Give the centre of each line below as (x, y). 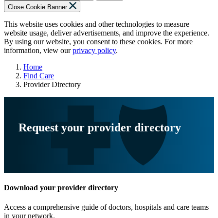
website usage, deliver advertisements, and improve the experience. (107, 33)
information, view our (38, 51)
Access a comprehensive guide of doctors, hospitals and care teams (106, 207)
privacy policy (94, 51)
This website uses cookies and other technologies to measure (97, 24)
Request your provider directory (100, 128)
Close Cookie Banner (37, 7)
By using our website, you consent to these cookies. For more (98, 42)
